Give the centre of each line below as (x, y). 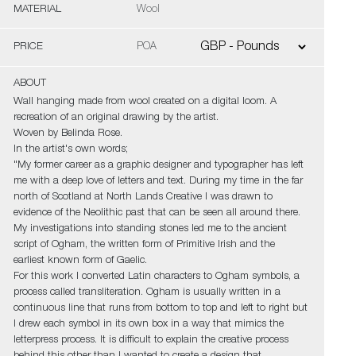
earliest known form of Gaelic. (80, 261)
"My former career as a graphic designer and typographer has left (158, 166)
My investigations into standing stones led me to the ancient (150, 229)
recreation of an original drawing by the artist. (116, 118)
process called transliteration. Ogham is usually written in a (147, 293)
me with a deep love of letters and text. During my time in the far (158, 182)
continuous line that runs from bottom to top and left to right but (160, 309)
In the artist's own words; (70, 150)
